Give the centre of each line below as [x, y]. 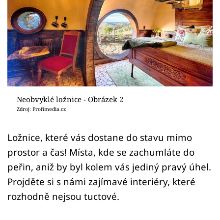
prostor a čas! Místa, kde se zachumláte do [101, 152]
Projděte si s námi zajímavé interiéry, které [101, 181]
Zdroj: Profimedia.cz [41, 109]
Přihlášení [47, 31]
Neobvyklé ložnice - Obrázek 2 [70, 99]
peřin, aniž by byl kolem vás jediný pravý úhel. [109, 166]
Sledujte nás [29, 68]
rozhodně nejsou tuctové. [63, 196]
